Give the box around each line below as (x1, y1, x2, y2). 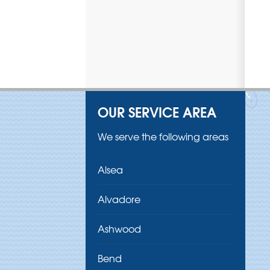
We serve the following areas (98, 129, 228, 144)
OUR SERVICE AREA (98, 101, 216, 122)
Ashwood (98, 221, 141, 236)
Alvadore (98, 192, 140, 207)
